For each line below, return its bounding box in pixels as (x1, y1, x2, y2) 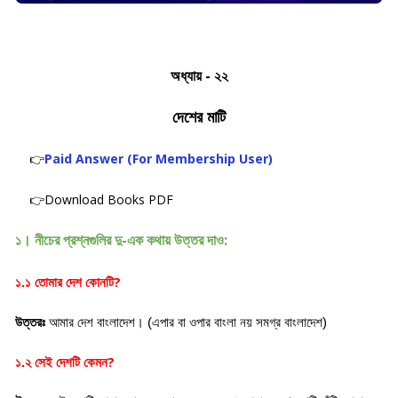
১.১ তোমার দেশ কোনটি (15, 275, 114, 290)
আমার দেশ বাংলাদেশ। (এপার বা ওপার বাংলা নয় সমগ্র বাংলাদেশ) (49, 315, 327, 330)
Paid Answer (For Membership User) (44, 150, 273, 167)
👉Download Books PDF (29, 191, 173, 208)
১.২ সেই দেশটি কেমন (15, 355, 107, 370)
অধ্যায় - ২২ (170, 66, 228, 85)
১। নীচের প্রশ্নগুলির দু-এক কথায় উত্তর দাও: (15, 230, 227, 250)
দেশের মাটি (172, 106, 226, 127)
